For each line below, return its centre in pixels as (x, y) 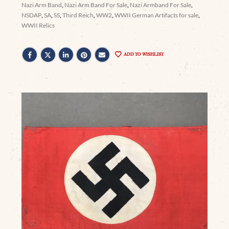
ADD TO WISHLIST (144, 54)
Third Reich (78, 15)
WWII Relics (38, 25)
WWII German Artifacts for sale (157, 15)
